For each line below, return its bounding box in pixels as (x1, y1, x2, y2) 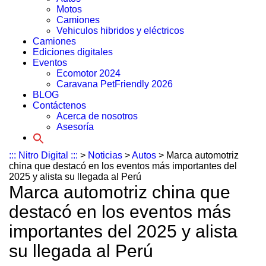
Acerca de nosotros (56, 110, 138, 121)
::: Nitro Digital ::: (9, 150, 78, 160)
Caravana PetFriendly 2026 (56, 78, 173, 89)
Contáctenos (33, 100, 86, 110)
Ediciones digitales (33, 46, 113, 57)
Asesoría (56, 121, 94, 132)
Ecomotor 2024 (56, 68, 121, 78)
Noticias (88, 150, 122, 160)
